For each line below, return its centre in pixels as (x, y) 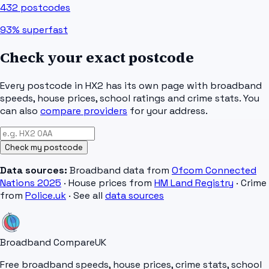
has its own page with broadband (183, 86)
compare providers (84, 111)
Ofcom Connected (214, 171)
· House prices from (108, 183)
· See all (86, 196)
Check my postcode (44, 148)
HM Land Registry (194, 183)
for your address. (169, 111)
